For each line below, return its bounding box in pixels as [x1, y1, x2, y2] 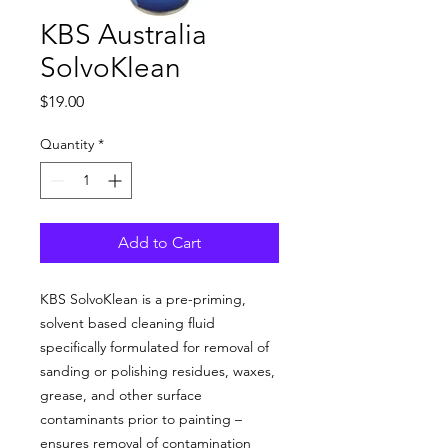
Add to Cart [118, 233, 201, 253]
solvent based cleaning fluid [40, 314, 215, 333]
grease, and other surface [40, 386, 202, 405]
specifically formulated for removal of [40, 338, 269, 357]
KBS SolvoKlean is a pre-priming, [40, 290, 246, 309]
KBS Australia [40, 18, 207, 52]
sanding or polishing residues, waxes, [40, 362, 275, 381]
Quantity [40, 135, 94, 154]
